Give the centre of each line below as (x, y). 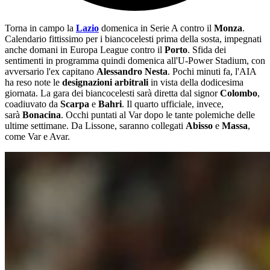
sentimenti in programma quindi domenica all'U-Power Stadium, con (135, 61)
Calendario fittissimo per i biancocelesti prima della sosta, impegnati (133, 39)
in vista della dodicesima (197, 83)
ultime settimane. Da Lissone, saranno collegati (95, 126)
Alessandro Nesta (132, 72)
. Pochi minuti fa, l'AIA (212, 72)
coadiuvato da (33, 104)
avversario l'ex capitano (51, 72)
